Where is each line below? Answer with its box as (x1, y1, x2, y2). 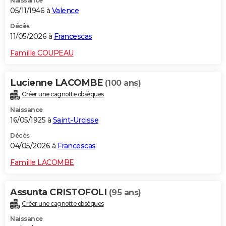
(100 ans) (104, 78, 141, 88)
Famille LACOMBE (10, 157, 74, 167)
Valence (51, 6, 79, 15)
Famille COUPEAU (10, 48, 74, 58)
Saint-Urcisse (52, 115, 98, 125)
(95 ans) (108, 187, 141, 197)
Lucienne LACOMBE (10, 77, 105, 88)
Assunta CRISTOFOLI (10, 186, 109, 198)
